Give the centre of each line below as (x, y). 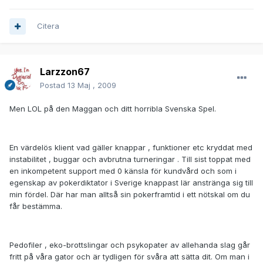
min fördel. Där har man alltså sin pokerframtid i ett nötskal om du (130, 195)
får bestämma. (36, 206)
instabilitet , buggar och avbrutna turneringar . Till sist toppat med (130, 159)
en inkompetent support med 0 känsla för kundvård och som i (123, 171)
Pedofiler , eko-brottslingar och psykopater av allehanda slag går (130, 245)
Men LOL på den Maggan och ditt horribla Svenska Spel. (113, 109)
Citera (48, 26)
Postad (54, 85)
